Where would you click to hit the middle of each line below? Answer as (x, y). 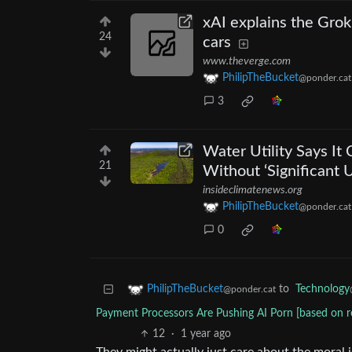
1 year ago (206, 334)
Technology (323, 290)
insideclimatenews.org (253, 191)
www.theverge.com (247, 62)
